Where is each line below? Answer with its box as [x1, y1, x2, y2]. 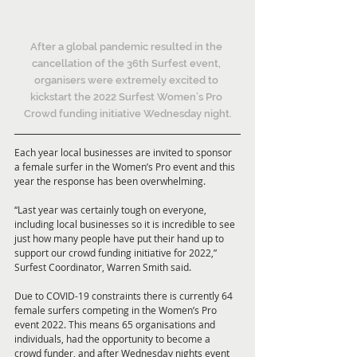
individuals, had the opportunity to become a [14, 332, 213, 346]
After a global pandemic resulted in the [30, 41, 225, 53]
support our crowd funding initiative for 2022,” [14, 246, 219, 260]
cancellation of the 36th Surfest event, [32, 57, 223, 70]
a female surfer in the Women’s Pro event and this [14, 160, 237, 174]
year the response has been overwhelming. [14, 175, 206, 188]
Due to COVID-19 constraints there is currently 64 [14, 289, 235, 303]
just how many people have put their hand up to [14, 232, 226, 245]
